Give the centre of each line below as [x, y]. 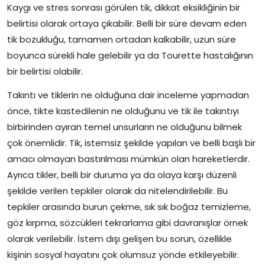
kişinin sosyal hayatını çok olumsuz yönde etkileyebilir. [123, 255]
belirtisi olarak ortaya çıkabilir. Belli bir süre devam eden [127, 24]
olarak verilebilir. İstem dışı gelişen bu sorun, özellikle [119, 239]
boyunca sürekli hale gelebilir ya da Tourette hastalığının [130, 56]
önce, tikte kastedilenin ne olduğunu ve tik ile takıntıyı [123, 111]
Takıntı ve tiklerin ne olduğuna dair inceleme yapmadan [128, 95]
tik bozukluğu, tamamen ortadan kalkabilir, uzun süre [122, 40]
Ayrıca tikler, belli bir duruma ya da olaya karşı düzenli [122, 175]
